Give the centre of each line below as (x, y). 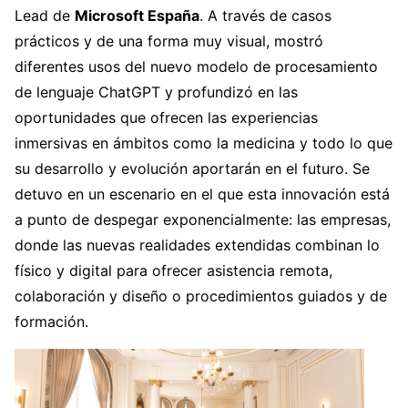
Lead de (45, 15)
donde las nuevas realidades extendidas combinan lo (197, 245)
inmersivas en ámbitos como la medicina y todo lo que (204, 143)
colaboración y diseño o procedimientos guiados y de (201, 296)
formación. (51, 321)
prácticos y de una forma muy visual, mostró (169, 41)
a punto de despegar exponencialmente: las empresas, (203, 219)
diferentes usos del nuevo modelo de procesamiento (196, 66)
